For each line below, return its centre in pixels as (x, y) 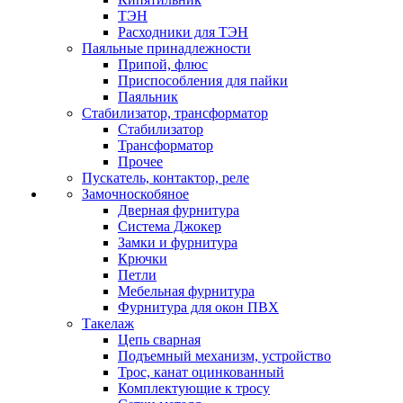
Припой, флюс (163, 64)
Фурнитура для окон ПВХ (198, 307)
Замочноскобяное (135, 194)
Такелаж (108, 323)
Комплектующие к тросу (194, 388)
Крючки (143, 259)
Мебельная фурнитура (186, 291)
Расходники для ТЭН (183, 32)
